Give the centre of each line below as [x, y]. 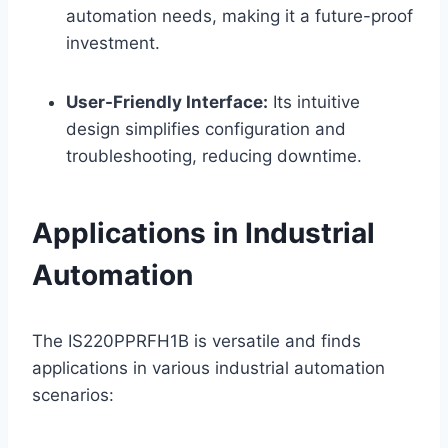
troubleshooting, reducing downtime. [214, 155]
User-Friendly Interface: [167, 101]
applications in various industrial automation [208, 367]
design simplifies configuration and [206, 128]
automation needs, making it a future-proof [239, 15]
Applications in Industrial [203, 232]
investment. [113, 42]
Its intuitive [314, 101]
